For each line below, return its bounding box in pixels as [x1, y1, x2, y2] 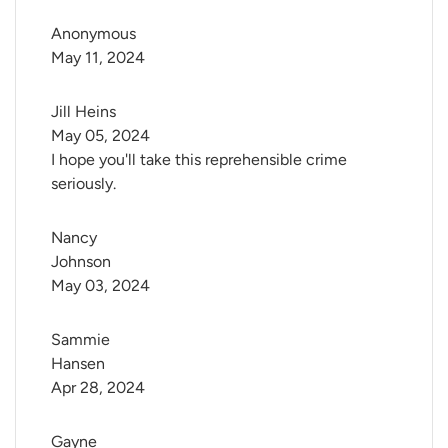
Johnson [51, 252, 111, 272]
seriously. [51, 174, 116, 194]
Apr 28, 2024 [51, 378, 145, 398]
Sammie [51, 330, 114, 350]
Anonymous [51, 24, 136, 44]
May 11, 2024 [51, 48, 145, 68]
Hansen [51, 354, 105, 374]
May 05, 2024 [51, 126, 150, 146]
